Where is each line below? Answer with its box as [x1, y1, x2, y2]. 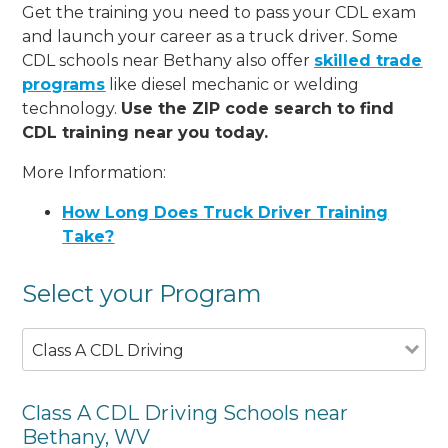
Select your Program [22, 278, 263, 308]
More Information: [22, 162, 167, 182]
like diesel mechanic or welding [105, 74, 360, 94]
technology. [22, 98, 122, 118]
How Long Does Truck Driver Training [62, 202, 389, 222]
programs [22, 74, 106, 94]
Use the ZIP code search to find [121, 98, 395, 118]
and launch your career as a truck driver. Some [22, 26, 399, 46]
